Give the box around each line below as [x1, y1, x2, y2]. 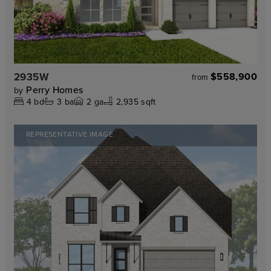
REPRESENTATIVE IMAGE [26, 129, 113, 140]
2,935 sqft [116, 96, 156, 108]
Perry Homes [26, 83, 83, 97]
